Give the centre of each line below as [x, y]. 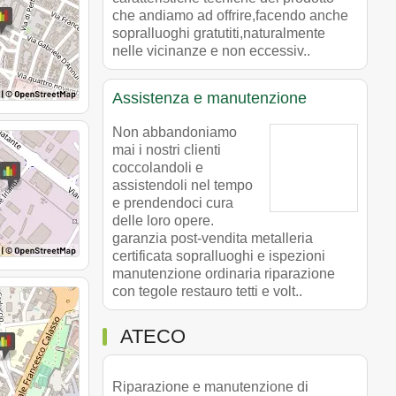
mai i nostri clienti [167, 149]
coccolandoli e [158, 167]
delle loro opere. [163, 220]
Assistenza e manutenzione [209, 98]
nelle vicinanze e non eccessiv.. [211, 50]
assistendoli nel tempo [183, 185]
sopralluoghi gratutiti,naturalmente [219, 33]
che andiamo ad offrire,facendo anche [230, 15]
